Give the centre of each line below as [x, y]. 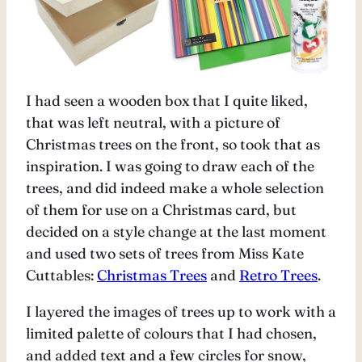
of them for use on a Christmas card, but [161, 210]
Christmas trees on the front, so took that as [173, 145]
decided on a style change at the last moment [176, 232]
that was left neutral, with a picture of [153, 123]
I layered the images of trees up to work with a [181, 312]
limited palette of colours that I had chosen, [171, 334]
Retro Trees [278, 276]
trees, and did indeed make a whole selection [175, 188]
